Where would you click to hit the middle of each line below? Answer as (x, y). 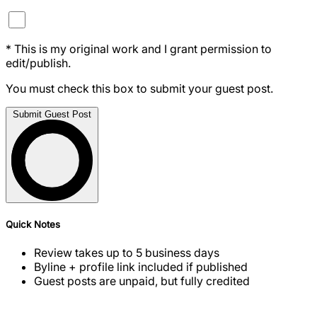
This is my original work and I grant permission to (142, 48)
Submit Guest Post (52, 114)
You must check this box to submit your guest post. (139, 88)
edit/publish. (38, 63)
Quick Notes (33, 224)
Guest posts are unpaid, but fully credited (142, 281)
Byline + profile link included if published (141, 266)
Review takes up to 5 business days (127, 252)
